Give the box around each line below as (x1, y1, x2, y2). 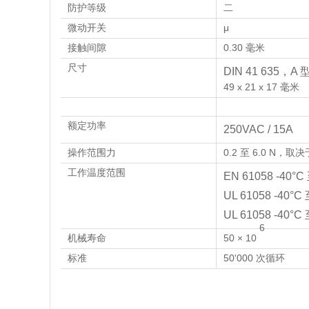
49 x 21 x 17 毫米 (223, 81, 299, 92)
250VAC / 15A (223, 123, 293, 135)
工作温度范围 (68, 167, 126, 178)
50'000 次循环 (223, 252, 285, 263)
